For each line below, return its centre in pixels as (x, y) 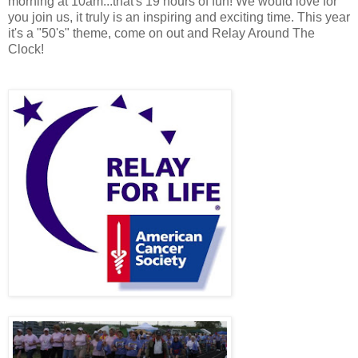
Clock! (26, 49)
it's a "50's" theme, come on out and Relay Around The (161, 33)
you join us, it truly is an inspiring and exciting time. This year (179, 17)
